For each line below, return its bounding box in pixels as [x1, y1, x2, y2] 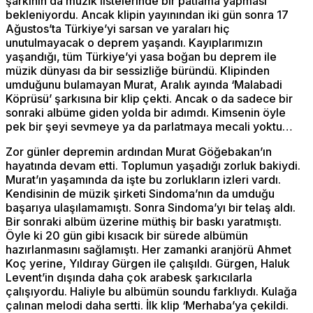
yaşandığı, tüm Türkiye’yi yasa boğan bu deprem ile [6, 49, 277, 64]
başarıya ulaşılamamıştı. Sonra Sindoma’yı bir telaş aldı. [6, 200, 296, 214]
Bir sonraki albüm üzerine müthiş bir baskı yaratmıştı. [6, 214, 282, 228]
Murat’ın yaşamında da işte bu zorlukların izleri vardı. [6, 172, 281, 187]
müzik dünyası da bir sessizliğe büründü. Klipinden [6, 63, 270, 78]
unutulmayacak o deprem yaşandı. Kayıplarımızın [6, 35, 263, 50]
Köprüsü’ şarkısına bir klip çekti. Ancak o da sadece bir [6, 91, 293, 105]
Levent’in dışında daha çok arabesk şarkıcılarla [6, 270, 252, 284]
